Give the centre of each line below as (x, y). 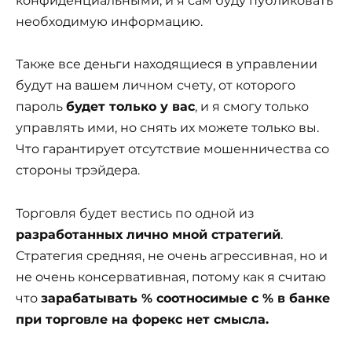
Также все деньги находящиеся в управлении (167, 64)
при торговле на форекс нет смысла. (142, 319)
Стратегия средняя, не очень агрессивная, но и (172, 255)
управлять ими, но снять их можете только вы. (167, 128)
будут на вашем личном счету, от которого (156, 86)
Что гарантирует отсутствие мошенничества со (172, 149)
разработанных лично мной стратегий (148, 234)
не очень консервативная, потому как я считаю (171, 277)
